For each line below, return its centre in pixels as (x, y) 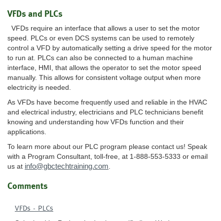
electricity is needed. (39, 88)
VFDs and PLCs (35, 14)
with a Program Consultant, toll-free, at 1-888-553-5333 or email (108, 157)
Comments (28, 186)
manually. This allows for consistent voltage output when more (104, 78)
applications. (27, 132)
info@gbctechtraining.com (67, 166)
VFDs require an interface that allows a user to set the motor (104, 28)
